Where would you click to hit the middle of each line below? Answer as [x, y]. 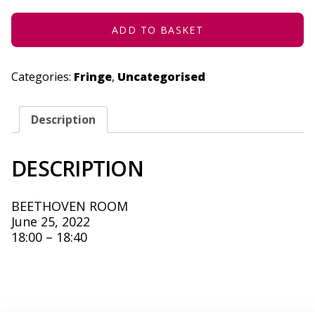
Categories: [43, 77]
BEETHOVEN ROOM [70, 206]
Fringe [93, 77]
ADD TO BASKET [157, 30]
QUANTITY [32, 18]
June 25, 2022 [51, 221]
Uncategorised [161, 77]
